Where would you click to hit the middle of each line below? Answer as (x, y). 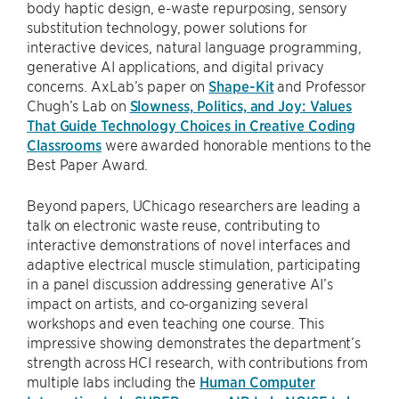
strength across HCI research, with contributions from (197, 362)
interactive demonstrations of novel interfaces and (189, 244)
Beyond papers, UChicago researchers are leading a (194, 205)
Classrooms (65, 145)
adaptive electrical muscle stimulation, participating (194, 264)
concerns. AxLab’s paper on (118, 86)
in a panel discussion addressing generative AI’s (180, 284)
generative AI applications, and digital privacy (176, 66)
